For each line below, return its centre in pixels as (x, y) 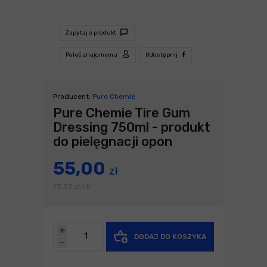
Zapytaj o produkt (91, 32)
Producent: (73, 96)
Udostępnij (162, 55)
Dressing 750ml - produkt (132, 127)
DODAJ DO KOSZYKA (169, 236)
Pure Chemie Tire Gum (122, 113)
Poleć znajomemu (92, 55)
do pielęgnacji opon (113, 141)
